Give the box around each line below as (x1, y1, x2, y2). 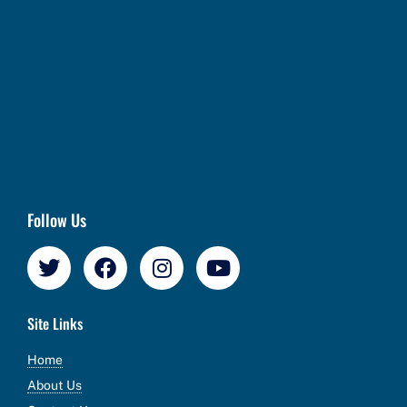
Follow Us (27, 208, 86, 233)
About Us (27, 378, 82, 393)
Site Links (27, 313, 83, 335)
